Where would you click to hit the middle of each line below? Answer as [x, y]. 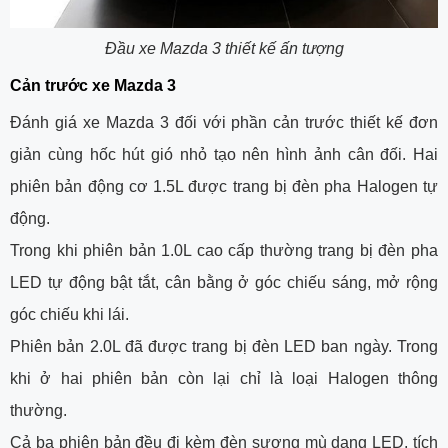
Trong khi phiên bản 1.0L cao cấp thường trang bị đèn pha [224, 250]
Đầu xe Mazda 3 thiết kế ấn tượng [224, 48]
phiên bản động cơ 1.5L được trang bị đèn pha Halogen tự [224, 186]
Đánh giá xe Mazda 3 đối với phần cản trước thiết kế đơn [224, 122]
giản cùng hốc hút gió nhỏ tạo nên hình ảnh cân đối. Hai [224, 154]
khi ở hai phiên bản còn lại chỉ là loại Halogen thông [224, 378]
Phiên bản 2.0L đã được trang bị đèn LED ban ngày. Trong [224, 346]
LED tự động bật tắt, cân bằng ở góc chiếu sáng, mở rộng [224, 282]
